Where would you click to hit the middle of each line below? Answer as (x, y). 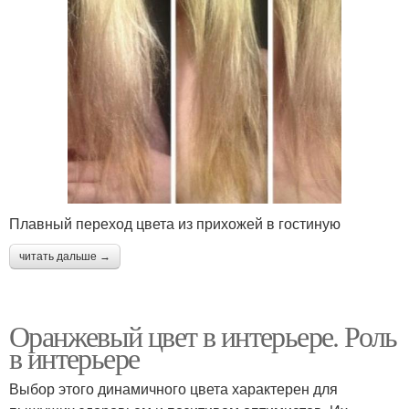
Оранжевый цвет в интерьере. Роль (203, 336)
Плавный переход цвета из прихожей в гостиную (175, 223)
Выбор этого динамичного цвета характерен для (173, 388)
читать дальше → (65, 257)
